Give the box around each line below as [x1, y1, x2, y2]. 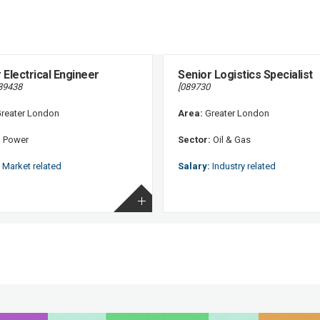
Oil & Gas [211, 134, 251, 145]
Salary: [178, 160, 211, 171]
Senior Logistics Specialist [178, 67, 313, 81]
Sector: [178, 134, 211, 145]
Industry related [210, 160, 276, 171]
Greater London [203, 107, 270, 119]
